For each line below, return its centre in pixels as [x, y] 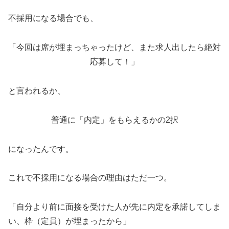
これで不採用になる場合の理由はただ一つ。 [90, 178]
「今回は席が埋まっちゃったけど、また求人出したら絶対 [114, 48]
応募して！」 [114, 62]
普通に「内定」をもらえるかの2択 [114, 120]
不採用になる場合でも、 [53, 18]
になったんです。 [41, 149]
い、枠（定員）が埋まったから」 [70, 221]
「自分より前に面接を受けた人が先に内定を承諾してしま [114, 207]
